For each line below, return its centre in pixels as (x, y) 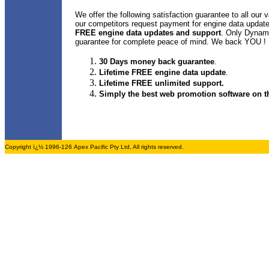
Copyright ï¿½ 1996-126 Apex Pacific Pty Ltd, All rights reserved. (94, 147)
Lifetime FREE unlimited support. (162, 83)
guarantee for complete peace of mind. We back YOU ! (171, 42)
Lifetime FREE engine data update (162, 72)
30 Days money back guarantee (157, 62)
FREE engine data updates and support (148, 33)
